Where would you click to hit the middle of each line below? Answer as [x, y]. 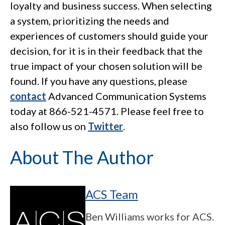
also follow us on [49, 126]
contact [28, 96]
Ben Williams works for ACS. [150, 216]
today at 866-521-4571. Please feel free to [107, 111]
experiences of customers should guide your [109, 36]
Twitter [105, 126]
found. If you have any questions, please [99, 81]
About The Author [82, 157]
